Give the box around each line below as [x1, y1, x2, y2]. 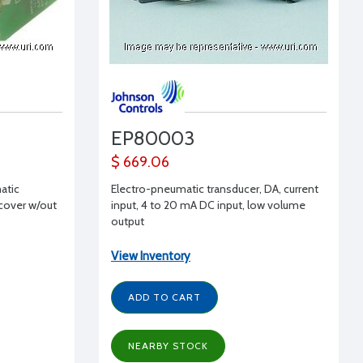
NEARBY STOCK [127, 339, 208, 352]
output [110, 213, 144, 228]
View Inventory [110, 248, 190, 263]
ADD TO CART [127, 290, 201, 303]
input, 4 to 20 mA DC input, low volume [110, 197, 305, 212]
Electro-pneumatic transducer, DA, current [110, 181, 318, 196]
